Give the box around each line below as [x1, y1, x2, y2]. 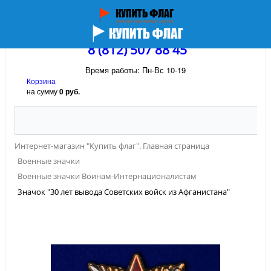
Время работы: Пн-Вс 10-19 [85, 64, 186, 76]
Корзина [27, 76, 56, 86]
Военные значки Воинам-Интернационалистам [18, 171, 197, 182]
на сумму [27, 86, 59, 96]
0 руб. [59, 86, 80, 97]
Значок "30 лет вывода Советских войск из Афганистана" [18, 186, 230, 197]
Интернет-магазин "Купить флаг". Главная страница [15, 140, 209, 151]
